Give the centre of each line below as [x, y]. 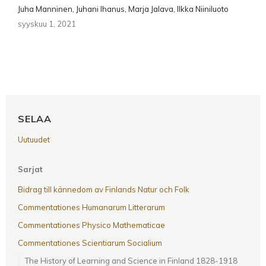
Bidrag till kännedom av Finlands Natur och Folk [104, 190]
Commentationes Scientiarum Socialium [90, 243]
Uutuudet [34, 140]
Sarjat [30, 170]
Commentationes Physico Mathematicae [91, 225]
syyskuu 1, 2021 [47, 24]
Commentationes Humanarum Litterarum [91, 208]
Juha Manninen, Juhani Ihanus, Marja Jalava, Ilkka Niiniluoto [123, 9]
